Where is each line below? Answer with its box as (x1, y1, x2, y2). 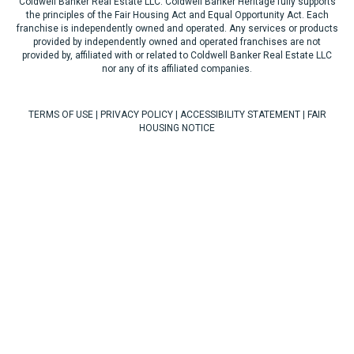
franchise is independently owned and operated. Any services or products (16, 23, 338, 34)
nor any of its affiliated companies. (102, 63, 252, 74)
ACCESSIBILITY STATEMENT (179, 109, 300, 120)
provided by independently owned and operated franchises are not (33, 36, 321, 47)
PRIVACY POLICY (100, 109, 173, 120)
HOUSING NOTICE (139, 122, 215, 134)
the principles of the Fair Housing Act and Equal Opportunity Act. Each (25, 9, 329, 21)
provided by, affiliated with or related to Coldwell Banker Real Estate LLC (22, 50, 332, 61)
